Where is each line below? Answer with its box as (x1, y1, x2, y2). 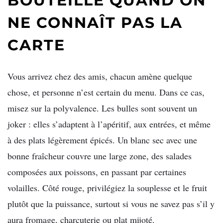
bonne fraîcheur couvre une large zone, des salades (7, 149, 192, 162)
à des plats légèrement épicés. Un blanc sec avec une (7, 133, 197, 146)
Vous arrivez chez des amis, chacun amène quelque (7, 70, 192, 82)
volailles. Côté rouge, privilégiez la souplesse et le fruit (7, 181, 207, 194)
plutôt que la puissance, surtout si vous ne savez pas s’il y (7, 197, 215, 210)
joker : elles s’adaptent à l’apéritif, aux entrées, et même (7, 117, 211, 130)
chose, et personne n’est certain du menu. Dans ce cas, (7, 86, 205, 98)
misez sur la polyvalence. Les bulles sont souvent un (7, 102, 197, 114)
